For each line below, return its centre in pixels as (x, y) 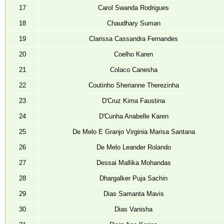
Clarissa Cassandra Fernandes (133, 38)
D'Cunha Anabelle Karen (133, 116)
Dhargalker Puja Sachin (133, 178)
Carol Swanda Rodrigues (133, 7)
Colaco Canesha (133, 69)
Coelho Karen (133, 54)
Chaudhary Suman (133, 23)
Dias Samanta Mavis (133, 193)
